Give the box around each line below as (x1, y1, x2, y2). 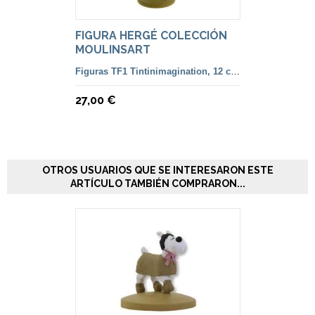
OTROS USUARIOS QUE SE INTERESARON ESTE (41, 165, 274, 176)
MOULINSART (75, 43, 150, 57)
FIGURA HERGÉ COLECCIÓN (75, 29, 227, 43)
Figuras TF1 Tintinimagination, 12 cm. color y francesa (230, 66, 240, 77)
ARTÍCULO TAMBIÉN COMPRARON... (70, 178, 245, 190)
